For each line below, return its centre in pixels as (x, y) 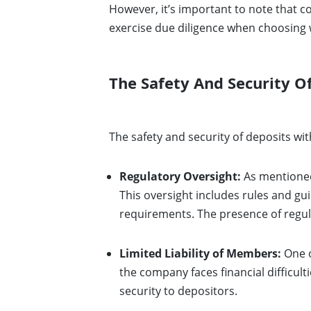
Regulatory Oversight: (180, 176)
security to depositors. (178, 291)
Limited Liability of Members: (200, 253)
